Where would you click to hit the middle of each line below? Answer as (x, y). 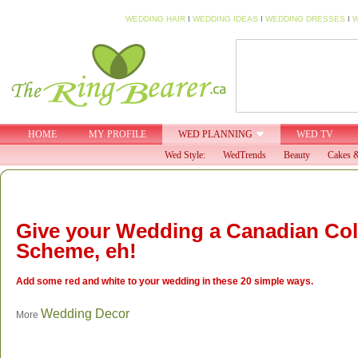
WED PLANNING (215, 134)
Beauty (297, 155)
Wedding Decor (85, 313)
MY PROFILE (117, 134)
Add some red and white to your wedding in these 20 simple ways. (165, 281)
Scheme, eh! (76, 251)
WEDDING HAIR (155, 19)
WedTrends (245, 155)
